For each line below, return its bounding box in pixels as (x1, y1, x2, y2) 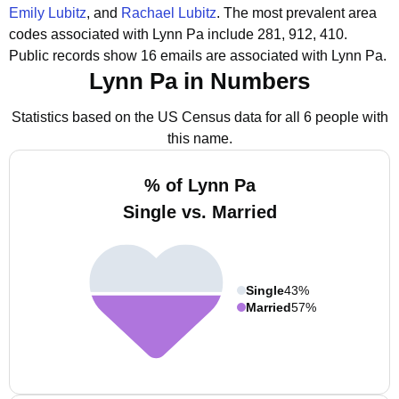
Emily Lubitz (9, 5, 86, 20)
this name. (167, 131, 232, 146)
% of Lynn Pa (143, 175, 256, 195)
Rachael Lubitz (121, 5, 216, 20)
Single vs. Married (122, 202, 277, 222)
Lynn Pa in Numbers (89, 68, 310, 94)
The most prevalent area (224, 5, 377, 20)
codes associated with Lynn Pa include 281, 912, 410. (9, 27, 347, 42)
